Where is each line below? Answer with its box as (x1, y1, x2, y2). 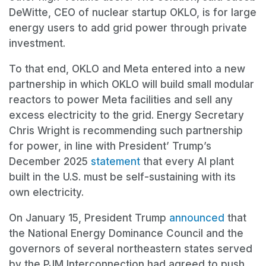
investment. (9, 37, 65, 50)
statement (91, 156, 140, 168)
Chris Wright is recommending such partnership (9, 125, 243, 137)
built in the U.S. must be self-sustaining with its (9, 171, 236, 183)
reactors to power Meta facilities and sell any (9, 94, 233, 106)
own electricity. (9, 186, 84, 199)
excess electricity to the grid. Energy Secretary (9, 109, 244, 122)
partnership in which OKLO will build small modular (9, 78, 254, 91)
